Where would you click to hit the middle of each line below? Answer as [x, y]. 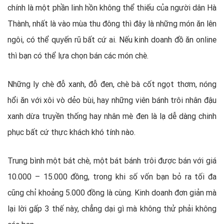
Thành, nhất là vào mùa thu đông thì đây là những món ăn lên [112, 24]
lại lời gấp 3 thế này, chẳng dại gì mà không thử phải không [112, 209]
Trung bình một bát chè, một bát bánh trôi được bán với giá [112, 161]
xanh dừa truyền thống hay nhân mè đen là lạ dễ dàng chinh [112, 116]
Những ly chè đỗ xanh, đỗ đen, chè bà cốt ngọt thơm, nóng [112, 84]
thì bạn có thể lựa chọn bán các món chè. [78, 56]
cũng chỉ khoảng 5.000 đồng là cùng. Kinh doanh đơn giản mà [112, 193]
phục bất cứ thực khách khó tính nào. [71, 132]
